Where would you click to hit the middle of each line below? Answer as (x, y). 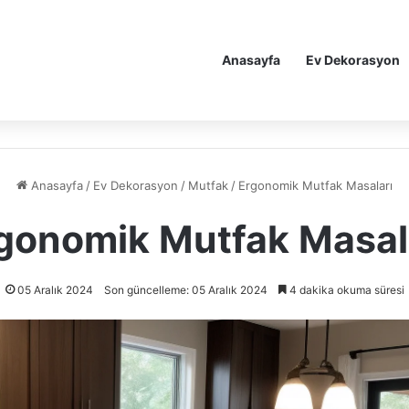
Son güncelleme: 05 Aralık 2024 (185, 290)
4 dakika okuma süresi (345, 290)
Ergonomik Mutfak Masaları (315, 185)
